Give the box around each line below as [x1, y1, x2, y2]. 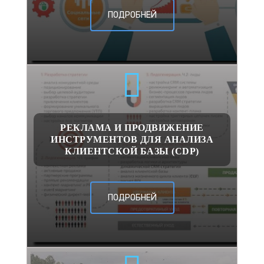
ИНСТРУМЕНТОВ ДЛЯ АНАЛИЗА [51, 134, 213, 144]
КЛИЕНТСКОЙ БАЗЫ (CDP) [65, 146, 199, 156]
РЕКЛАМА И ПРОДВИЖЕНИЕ [60, 122, 204, 133]
